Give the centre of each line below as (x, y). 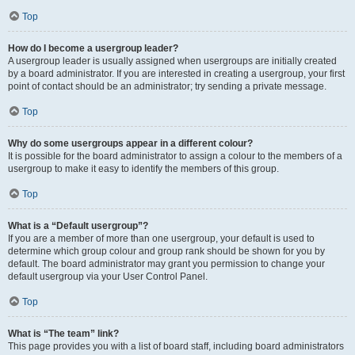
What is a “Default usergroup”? (78, 226)
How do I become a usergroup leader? (93, 48)
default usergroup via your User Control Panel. (108, 277)
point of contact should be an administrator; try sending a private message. (167, 86)
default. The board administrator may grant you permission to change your (166, 264)
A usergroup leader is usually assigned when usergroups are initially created (172, 61)
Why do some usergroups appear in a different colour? (130, 143)
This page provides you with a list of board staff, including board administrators (176, 346)
